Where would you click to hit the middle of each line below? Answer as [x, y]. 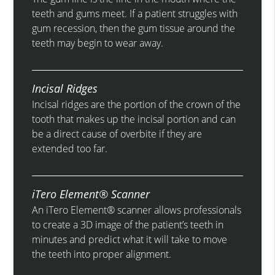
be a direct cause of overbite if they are [117, 134]
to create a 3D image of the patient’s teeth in [128, 225]
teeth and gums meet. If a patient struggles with [135, 14]
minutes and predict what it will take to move [130, 240]
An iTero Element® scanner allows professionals [137, 210]
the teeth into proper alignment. [102, 254]
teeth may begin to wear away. [98, 43]
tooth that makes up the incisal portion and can [134, 119]
